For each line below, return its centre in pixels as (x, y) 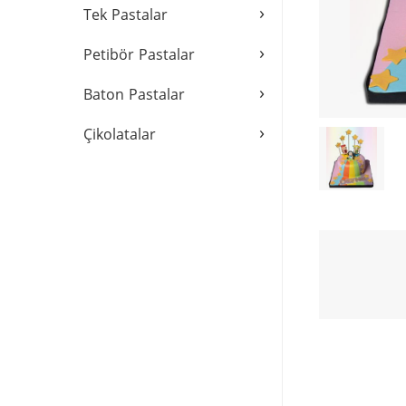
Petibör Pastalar (139, 54)
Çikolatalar (120, 134)
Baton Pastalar (134, 94)
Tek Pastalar (126, 14)
